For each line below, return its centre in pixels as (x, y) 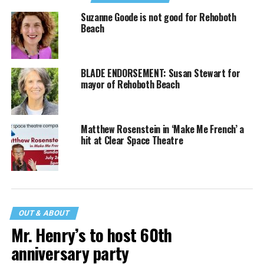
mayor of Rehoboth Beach (130, 85)
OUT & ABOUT (44, 213)
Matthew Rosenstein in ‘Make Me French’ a (162, 129)
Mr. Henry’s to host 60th (91, 235)
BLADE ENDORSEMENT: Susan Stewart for (160, 73)
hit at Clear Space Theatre (132, 141)
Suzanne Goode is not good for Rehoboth (158, 17)
